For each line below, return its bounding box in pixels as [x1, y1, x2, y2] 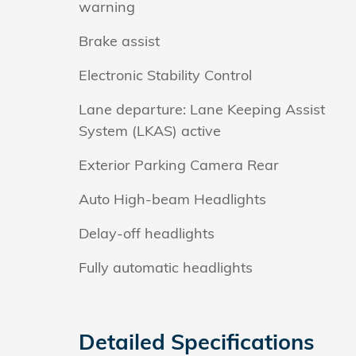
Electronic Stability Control [79, 65, 252, 84]
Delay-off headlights [79, 223, 215, 242]
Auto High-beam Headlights [79, 189, 266, 208]
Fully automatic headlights [79, 257, 253, 277]
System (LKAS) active [79, 121, 221, 140]
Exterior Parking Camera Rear [79, 155, 279, 174]
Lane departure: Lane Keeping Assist [79, 99, 325, 118]
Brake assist [79, 31, 160, 50]
